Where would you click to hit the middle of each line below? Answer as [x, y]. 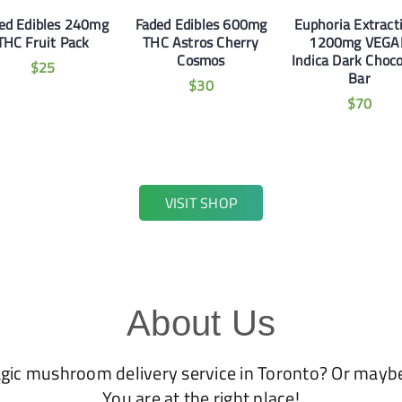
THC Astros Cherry [201, 43]
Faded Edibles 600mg [201, 25]
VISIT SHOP [201, 203]
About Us [201, 323]
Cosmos [201, 61]
